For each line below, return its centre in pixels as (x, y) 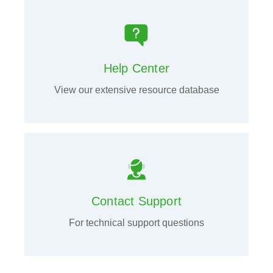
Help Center (136, 68)
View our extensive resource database (136, 90)
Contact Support (136, 201)
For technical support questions (136, 223)
